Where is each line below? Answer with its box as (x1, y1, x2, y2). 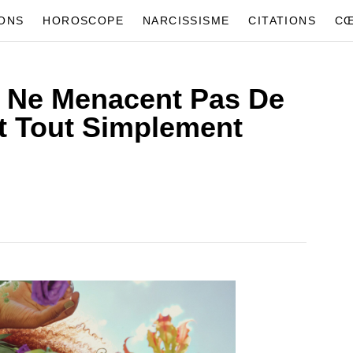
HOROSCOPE (43, 13, 124, 27)
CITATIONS (248, 13, 316, 27)
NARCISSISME (142, 13, 230, 27)
